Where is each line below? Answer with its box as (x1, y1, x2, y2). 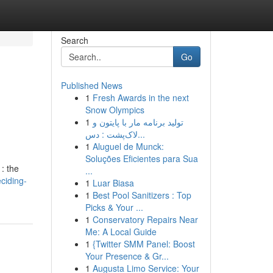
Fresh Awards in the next (92, 91, 189, 104)
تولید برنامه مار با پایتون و (92, 116, 183, 128)
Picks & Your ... (85, 201, 143, 213)
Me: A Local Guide (85, 225, 157, 238)
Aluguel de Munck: (92, 140, 164, 152)
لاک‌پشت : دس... (137, 128, 145, 140)
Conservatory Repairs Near (92, 213, 198, 225)
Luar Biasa (92, 177, 134, 189)
